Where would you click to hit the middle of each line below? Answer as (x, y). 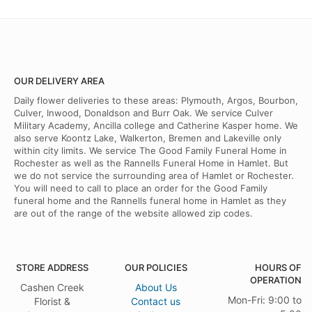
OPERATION (275, 280)
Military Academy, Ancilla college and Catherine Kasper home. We (156, 126)
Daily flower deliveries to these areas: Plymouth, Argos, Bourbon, (156, 101)
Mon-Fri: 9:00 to (264, 300)
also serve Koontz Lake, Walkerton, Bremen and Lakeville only (148, 138)
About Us (156, 288)
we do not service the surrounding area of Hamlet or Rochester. (154, 176)
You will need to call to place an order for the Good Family (141, 188)
